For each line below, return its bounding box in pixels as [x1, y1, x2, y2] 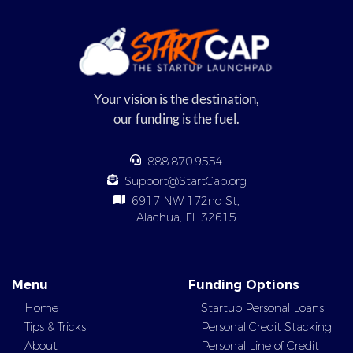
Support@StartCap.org [124, 174, 247, 188]
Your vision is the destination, [94, 91, 259, 107]
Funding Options [188, 300, 299, 315]
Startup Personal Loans [201, 324, 324, 338]
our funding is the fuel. [113, 110, 240, 127]
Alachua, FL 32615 [136, 210, 236, 225]
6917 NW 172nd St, [125, 194, 240, 208]
